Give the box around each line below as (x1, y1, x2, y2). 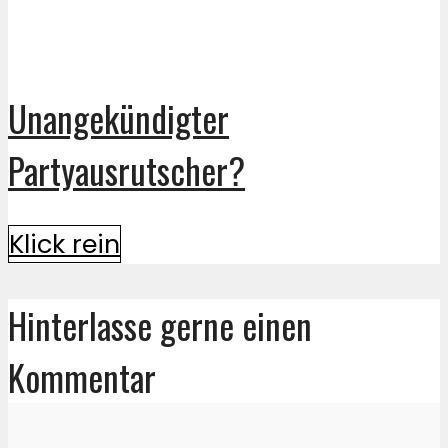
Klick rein (9, 226, 120, 263)
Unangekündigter (8, 91, 229, 144)
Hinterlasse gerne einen (8, 299, 312, 352)
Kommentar (8, 351, 156, 404)
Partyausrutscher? (8, 143, 245, 196)
